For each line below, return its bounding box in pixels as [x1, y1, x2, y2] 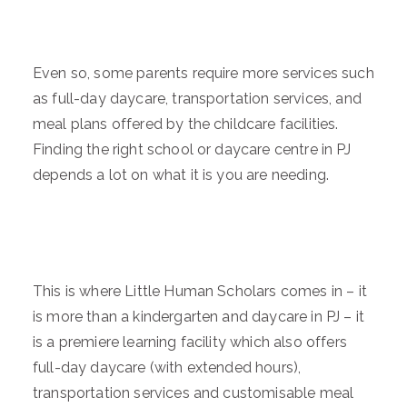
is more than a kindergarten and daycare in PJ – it [33, 308, 365, 325]
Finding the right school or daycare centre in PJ [33, 141, 351, 158]
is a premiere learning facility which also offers [33, 333, 347, 351]
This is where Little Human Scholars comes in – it [33, 283, 367, 300]
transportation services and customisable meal [33, 384, 354, 402]
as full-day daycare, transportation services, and [33, 90, 362, 107]
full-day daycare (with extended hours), [33, 359, 302, 376]
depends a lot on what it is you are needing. [33, 166, 330, 184]
